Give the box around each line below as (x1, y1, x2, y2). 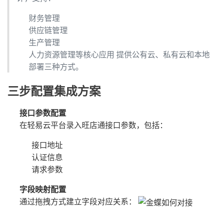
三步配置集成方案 (7, 84, 101, 99)
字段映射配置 (19, 183, 66, 195)
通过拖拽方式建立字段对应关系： (19, 196, 138, 207)
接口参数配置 (19, 107, 66, 119)
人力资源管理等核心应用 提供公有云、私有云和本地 (29, 49, 210, 60)
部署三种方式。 (29, 61, 83, 73)
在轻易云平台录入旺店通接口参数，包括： (19, 119, 167, 131)
